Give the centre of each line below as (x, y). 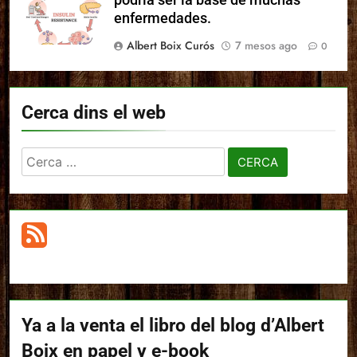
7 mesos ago (266, 45)
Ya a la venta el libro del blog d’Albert (173, 325)
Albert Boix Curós (171, 45)
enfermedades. (163, 18)
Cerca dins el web (94, 112)
